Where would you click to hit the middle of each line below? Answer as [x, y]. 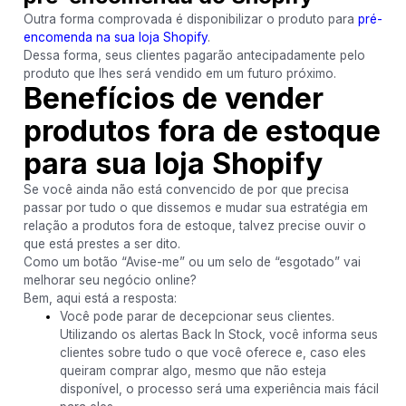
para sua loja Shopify [173, 164]
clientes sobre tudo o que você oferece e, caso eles [213, 353]
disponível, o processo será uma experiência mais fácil [219, 389]
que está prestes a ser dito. [101, 244]
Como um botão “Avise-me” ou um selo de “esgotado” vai [192, 262]
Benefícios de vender [173, 98]
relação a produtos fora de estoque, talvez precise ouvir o [194, 226]
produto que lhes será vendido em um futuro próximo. [179, 73]
